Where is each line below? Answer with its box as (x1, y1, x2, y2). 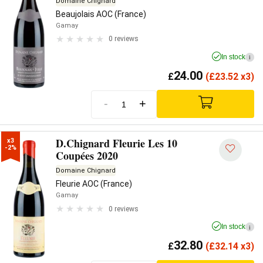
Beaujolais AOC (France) (56, 9, 146, 19)
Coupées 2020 (56, 148, 118, 163)
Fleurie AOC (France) (56, 179, 132, 188)
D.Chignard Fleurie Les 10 (56, 136, 177, 151)
